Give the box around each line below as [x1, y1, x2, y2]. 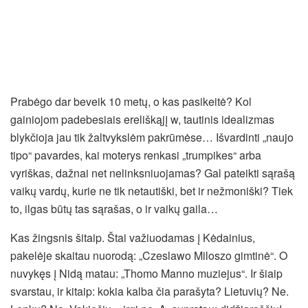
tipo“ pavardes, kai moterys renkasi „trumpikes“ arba [10, 146, 261, 163]
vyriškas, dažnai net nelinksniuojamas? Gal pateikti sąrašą [10, 164, 295, 181]
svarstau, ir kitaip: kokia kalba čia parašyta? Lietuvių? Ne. [10, 283, 289, 299]
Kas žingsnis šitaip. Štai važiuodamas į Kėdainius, [10, 229, 255, 245]
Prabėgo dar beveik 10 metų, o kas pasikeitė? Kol [10, 93, 252, 109]
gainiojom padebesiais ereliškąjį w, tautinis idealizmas [10, 111, 274, 127]
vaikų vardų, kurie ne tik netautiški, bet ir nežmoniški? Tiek [10, 182, 293, 199]
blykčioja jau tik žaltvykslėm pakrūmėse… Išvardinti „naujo [10, 129, 294, 145]
